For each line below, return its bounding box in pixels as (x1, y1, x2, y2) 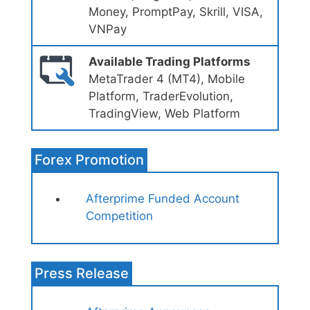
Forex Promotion (35, 152, 144, 169)
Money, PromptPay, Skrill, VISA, (88, 5, 263, 19)
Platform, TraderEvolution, (88, 89, 233, 104)
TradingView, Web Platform (88, 107, 240, 121)
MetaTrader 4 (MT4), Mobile (88, 72, 245, 86)
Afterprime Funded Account (85, 192, 239, 206)
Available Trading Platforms (88, 55, 250, 69)
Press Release (35, 264, 129, 282)
